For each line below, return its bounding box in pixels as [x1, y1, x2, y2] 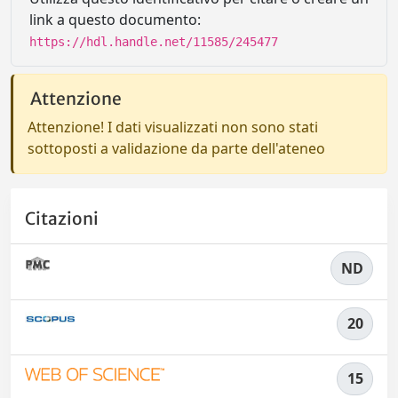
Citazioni [25, 208, 99, 230]
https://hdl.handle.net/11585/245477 [29, 35, 278, 49]
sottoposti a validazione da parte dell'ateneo [28, 139, 325, 158]
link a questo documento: [29, 10, 201, 29]
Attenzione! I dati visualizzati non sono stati [28, 117, 318, 137]
